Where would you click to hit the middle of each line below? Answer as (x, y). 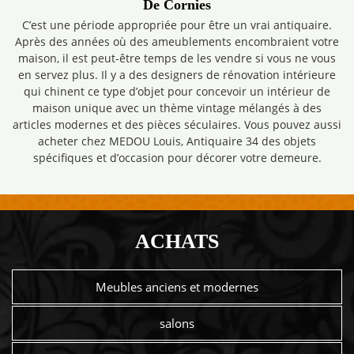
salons (177, 324)
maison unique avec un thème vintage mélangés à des (177, 108)
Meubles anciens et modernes (177, 287)
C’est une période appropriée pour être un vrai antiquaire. (177, 25)
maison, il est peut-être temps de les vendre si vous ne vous (177, 58)
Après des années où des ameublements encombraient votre (177, 41)
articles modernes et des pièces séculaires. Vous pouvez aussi (177, 124)
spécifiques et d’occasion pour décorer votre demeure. (177, 158)
